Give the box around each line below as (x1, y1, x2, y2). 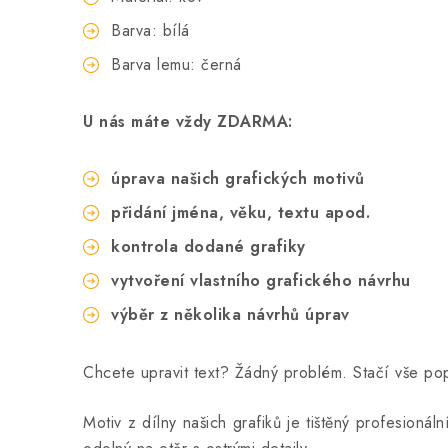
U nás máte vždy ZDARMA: (83, 110, 293, 133)
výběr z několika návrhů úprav (111, 303, 350, 326)
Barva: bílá (111, 19, 190, 42)
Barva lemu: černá (111, 53, 242, 76)
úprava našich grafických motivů (111, 167, 365, 190)
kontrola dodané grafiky (111, 235, 306, 258)
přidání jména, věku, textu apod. (111, 201, 370, 224)
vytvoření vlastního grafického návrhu (111, 269, 411, 292)
